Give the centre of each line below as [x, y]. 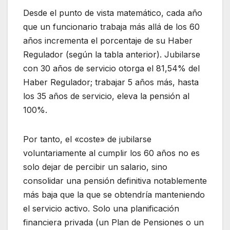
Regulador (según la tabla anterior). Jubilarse [112, 55]
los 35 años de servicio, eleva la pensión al [106, 96]
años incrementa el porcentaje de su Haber [108, 41]
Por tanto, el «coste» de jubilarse [87, 139]
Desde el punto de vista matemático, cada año [113, 13]
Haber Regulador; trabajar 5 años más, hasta [111, 82]
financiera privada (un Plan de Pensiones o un [113, 223]
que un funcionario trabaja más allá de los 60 [111, 27]
